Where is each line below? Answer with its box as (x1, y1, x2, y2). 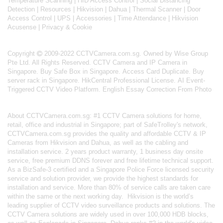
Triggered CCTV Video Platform (7, 86, 99, 94)
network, (181, 121, 208, 129)
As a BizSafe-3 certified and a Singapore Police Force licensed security (7, 166, 214, 174)
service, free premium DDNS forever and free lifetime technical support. (7, 157, 214, 165)
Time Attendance (117, 14, 166, 22)
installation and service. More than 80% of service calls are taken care (7, 184, 211, 192)
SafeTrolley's (144, 121, 181, 129)
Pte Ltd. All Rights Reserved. (7, 59, 93, 67)
